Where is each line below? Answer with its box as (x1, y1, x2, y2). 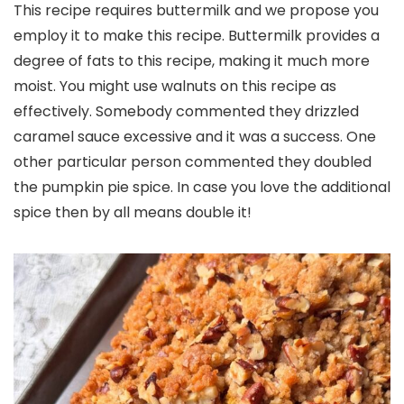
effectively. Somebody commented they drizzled (14, 101, 359, 122)
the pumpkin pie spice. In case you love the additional (14, 177, 390, 197)
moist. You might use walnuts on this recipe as (14, 76, 336, 96)
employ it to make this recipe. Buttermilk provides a (14, 25, 380, 46)
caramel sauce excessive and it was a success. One (14, 126, 376, 147)
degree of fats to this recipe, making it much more (14, 50, 370, 71)
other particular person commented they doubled (14, 151, 372, 172)
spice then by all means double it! (14, 202, 252, 223)
